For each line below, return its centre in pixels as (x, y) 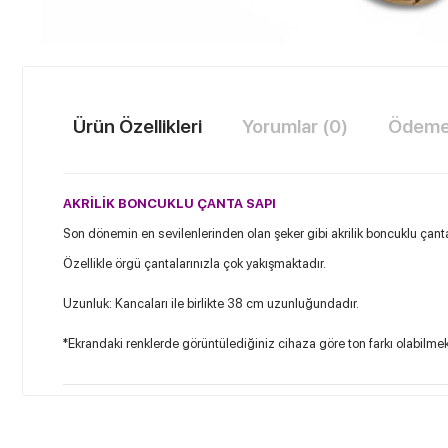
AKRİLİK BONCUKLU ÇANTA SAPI (169, 203)
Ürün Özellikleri (137, 126)
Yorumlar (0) (295, 126)
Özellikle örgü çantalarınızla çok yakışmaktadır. (194, 263)
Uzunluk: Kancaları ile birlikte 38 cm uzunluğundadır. (211, 303)
